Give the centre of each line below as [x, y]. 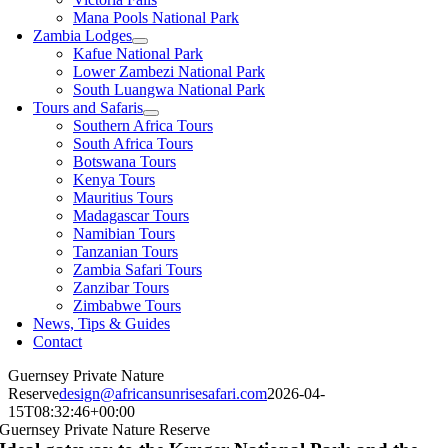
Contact [57, 341]
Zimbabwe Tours [127, 305]
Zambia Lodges [82, 35]
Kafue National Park [138, 53]
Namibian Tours [124, 233]
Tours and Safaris [88, 107]
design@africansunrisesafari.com [163, 393]
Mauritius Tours [123, 197]
